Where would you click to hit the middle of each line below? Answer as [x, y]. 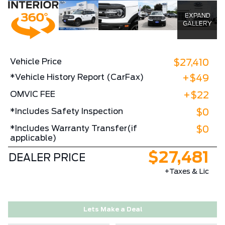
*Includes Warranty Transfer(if [74, 128]
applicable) [33, 138]
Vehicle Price [36, 62]
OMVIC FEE [33, 94]
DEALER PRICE [47, 158]
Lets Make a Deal [113, 209]
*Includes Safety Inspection [67, 111]
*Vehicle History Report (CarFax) [77, 77]
